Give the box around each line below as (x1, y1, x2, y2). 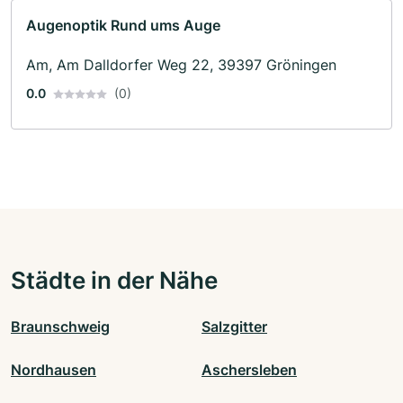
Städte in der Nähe (11, 264, 218, 294)
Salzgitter (201, 317, 267, 336)
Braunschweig (11, 317, 110, 336)
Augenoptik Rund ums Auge (26, 15, 220, 34)
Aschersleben (201, 360, 297, 379)
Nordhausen (11, 360, 96, 379)
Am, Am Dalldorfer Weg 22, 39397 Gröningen (26, 55, 336, 74)
